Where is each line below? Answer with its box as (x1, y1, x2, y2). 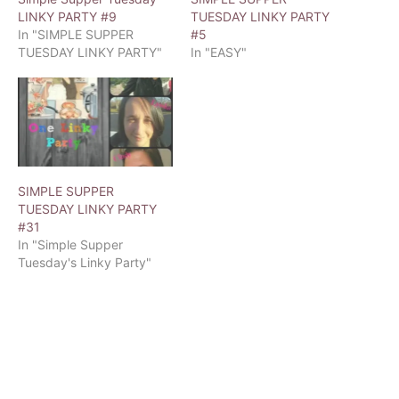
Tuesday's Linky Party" (18, 254, 151, 270)
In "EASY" (191, 45, 247, 61)
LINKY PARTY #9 (18, 9, 117, 25)
